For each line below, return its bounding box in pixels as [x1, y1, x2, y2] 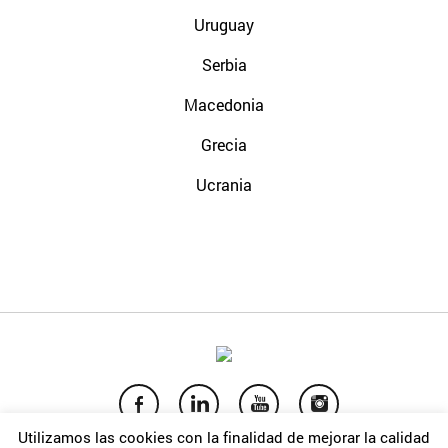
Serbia [201, 54, 247, 76]
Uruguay [194, 14, 254, 36]
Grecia [201, 134, 247, 156]
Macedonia [184, 94, 264, 116]
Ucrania [196, 174, 252, 196]
